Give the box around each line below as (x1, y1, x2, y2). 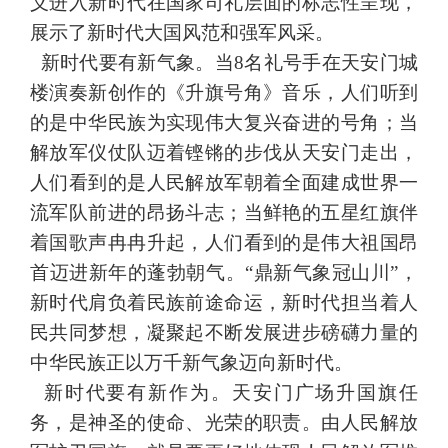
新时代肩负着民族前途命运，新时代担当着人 (30, 292, 418, 313)
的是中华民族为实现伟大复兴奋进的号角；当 (30, 112, 418, 133)
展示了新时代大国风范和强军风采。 (30, 22, 334, 43)
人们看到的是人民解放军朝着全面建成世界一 (30, 172, 418, 193)
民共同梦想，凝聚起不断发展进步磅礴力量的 (30, 322, 418, 343)
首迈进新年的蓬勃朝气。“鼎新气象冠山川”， (30, 262, 418, 283)
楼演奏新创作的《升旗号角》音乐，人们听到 (30, 82, 418, 103)
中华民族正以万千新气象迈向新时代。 (30, 352, 353, 373)
